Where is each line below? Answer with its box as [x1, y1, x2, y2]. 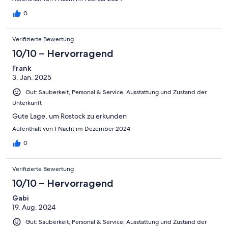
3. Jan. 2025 [12, 73, 51, 82]
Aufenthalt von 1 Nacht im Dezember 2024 [12, 125, 130, 133]
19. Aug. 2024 [12, 203, 55, 212]
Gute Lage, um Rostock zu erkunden [12, 111, 127, 121]
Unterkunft [12, 99, 42, 107]
